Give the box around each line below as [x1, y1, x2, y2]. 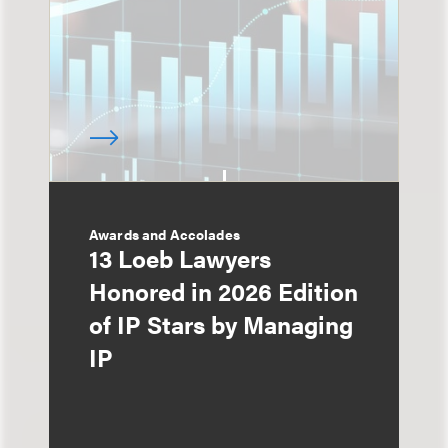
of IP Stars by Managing [89, 307, 353, 341]
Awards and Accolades [89, 224, 240, 244]
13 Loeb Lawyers [89, 241, 271, 275]
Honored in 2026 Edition [89, 274, 358, 308]
